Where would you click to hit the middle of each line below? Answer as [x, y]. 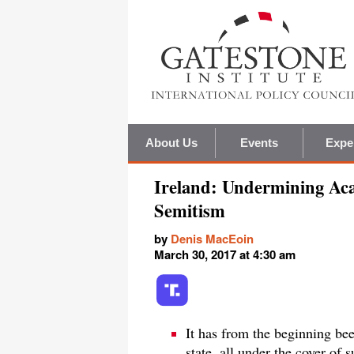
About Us [171, 143]
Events [259, 143]
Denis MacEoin [212, 239]
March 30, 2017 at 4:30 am [225, 255]
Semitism [190, 211]
